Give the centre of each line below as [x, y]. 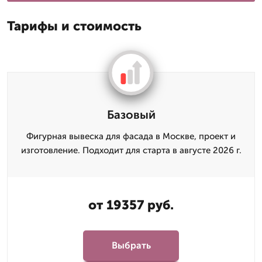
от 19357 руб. [131, 205]
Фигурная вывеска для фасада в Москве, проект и [131, 136]
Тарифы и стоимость [74, 26]
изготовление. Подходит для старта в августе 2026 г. [131, 150]
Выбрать [131, 246]
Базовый [131, 114]
